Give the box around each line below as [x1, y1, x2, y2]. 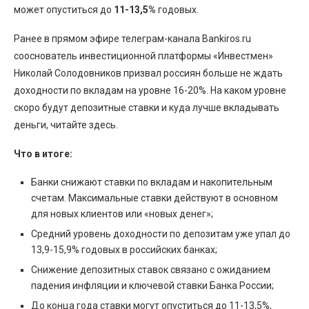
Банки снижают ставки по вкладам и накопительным [31, 177, 272, 188]
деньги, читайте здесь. [14, 119, 118, 130]
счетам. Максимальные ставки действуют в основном [31, 192, 278, 203]
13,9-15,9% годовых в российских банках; [31, 244, 217, 255]
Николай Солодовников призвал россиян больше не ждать [14, 68, 283, 79]
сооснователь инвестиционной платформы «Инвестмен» [14, 50, 273, 61]
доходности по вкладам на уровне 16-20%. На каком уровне [14, 85, 286, 96]
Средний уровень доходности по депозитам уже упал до [31, 228, 290, 239]
